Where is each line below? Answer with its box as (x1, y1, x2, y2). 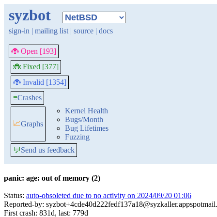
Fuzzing (65, 133, 90, 141)
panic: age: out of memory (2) (4, 174, 100, 182)
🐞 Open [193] (11, 47, 56, 55)
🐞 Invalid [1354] (13, 78, 66, 86)
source (74, 27, 93, 35)
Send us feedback (21, 146, 75, 154)
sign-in (9, 27, 30, 35)
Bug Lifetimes (65, 124, 108, 132)
